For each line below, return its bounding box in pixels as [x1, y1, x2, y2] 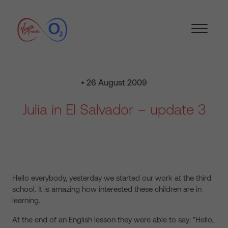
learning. [12, 196, 40, 205]
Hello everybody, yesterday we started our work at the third [12, 174, 211, 182]
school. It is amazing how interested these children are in [12, 185, 202, 193]
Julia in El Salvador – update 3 [22, 101, 206, 118]
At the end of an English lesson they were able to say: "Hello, [12, 215, 214, 224]
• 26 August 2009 [81, 78, 147, 87]
